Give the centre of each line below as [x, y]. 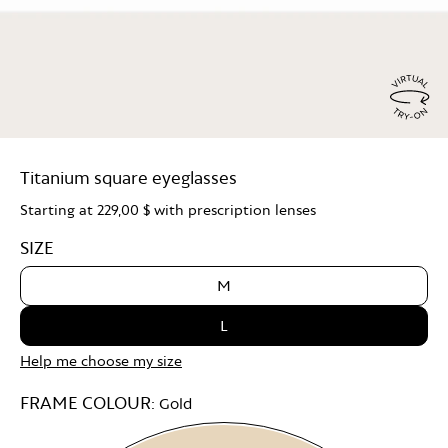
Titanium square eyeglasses [128, 177]
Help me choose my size [101, 360]
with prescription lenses [233, 209]
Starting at [58, 209]
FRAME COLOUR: [89, 402]
